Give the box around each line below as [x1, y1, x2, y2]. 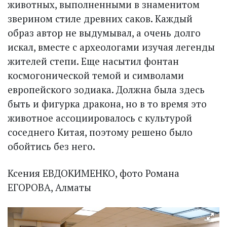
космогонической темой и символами [8, 68, 184, 82]
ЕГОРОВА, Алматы [8, 180, 91, 194]
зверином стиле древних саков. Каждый [8, 12, 193, 25]
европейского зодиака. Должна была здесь [8, 83, 205, 96]
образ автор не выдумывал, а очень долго [8, 26, 201, 39]
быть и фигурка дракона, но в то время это [8, 97, 207, 110]
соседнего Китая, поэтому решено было [8, 125, 193, 138]
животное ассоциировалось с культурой [8, 111, 192, 124]
